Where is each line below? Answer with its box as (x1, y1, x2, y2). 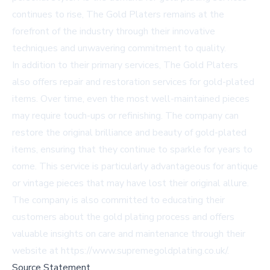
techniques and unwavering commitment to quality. (12, 42, 226, 55)
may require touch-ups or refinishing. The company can (12, 109, 239, 122)
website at (12, 244, 61, 257)
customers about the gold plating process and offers (12, 210, 234, 224)
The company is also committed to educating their (12, 193, 225, 207)
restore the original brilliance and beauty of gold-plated (12, 126, 246, 139)
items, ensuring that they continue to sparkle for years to (12, 143, 253, 156)
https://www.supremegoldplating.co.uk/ (61, 244, 227, 257)
